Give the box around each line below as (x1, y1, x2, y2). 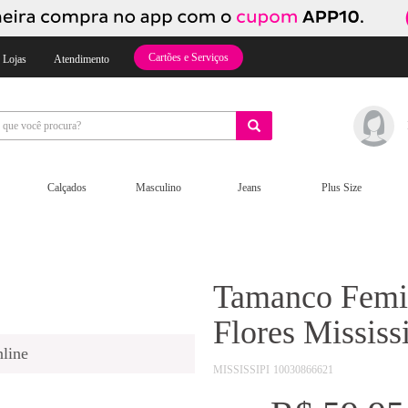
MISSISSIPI (213, 362, 270, 376)
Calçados (46, 180, 87, 194)
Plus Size (321, 180, 362, 194)
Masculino (135, 180, 181, 194)
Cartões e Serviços (148, 50, 229, 64)
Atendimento (54, 53, 109, 66)
